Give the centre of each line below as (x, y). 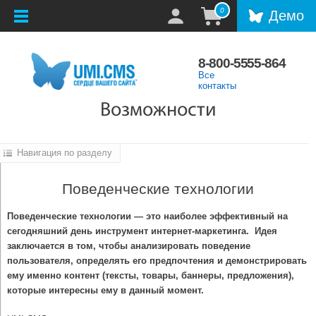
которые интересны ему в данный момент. (105, 291)
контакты (218, 86)
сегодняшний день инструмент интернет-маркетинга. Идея (142, 231)
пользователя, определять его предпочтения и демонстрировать (157, 261)
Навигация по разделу (63, 153)
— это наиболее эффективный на (211, 217)
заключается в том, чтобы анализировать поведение (129, 246)
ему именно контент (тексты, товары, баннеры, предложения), (151, 276)
